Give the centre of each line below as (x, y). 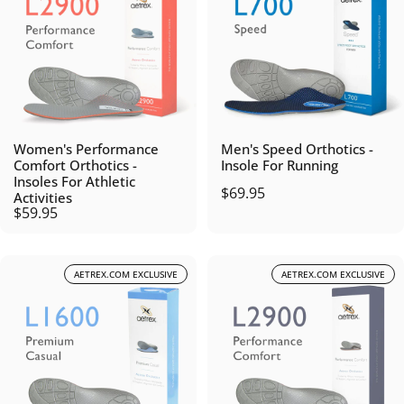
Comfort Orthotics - (75, 165)
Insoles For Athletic (74, 181)
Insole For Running (280, 165)
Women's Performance (86, 149)
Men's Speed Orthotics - (297, 149)
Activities (43, 197)
